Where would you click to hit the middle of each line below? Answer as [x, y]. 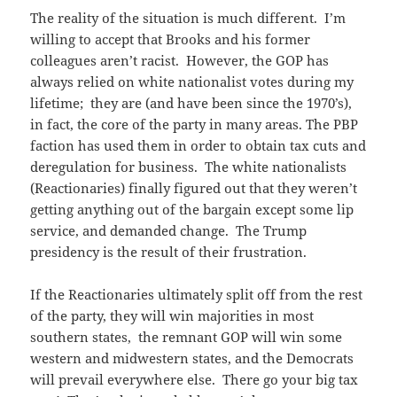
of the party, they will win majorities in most [172, 316]
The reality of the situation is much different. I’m [188, 18]
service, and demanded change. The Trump [169, 231]
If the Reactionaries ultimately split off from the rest [197, 295]
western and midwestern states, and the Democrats [192, 358]
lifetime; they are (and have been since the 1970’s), [191, 103]
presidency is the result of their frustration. [169, 252]
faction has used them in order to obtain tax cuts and [198, 146]
